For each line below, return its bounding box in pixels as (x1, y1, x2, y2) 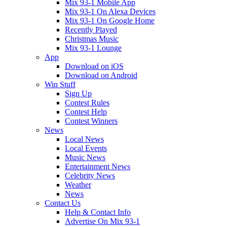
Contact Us (45, 199, 81, 207)
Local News (65, 135, 104, 143)
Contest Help (65, 107, 107, 116)
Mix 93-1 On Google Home (65, 16, 155, 25)
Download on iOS (65, 62, 124, 70)
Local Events (65, 144, 107, 153)
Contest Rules (65, 98, 109, 107)
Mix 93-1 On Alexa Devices (65, 7, 156, 16)
